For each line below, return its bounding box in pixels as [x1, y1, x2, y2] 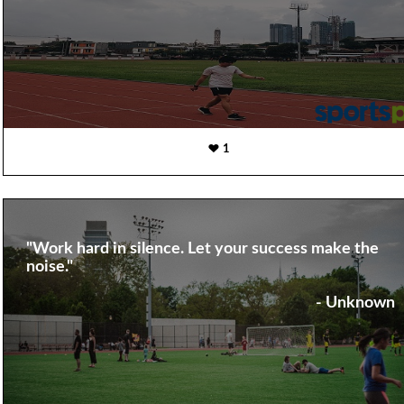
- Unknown [315, 295, 395, 312]
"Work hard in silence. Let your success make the [25, 241, 379, 258]
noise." [25, 259, 73, 276]
